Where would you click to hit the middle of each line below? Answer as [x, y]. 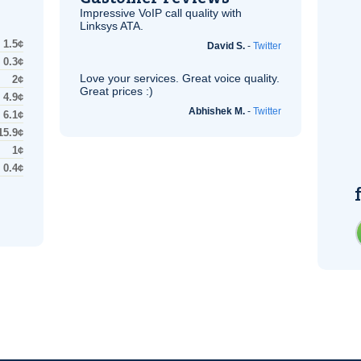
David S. [226, 46]
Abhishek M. [217, 111]
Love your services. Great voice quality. [180, 78]
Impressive [109, 13]
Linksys [100, 26]
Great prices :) [116, 91]
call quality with [202, 13]
